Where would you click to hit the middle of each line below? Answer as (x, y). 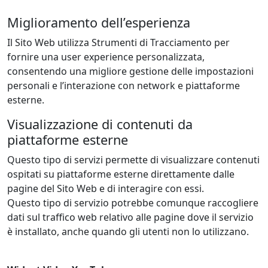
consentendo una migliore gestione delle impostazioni (130, 71)
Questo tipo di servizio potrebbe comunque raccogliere (133, 203)
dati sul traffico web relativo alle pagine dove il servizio (130, 217)
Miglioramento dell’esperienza (99, 23)
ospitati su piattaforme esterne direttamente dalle (121, 174)
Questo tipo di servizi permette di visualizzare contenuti (133, 160)
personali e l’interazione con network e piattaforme (124, 86)
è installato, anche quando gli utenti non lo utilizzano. (128, 232)
